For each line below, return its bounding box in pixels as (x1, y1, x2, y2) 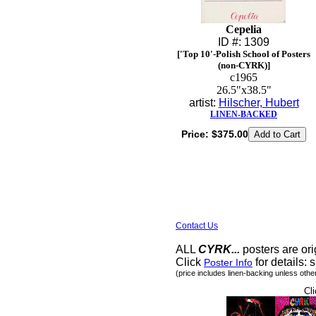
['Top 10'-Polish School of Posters (177, 49, 310, 59)
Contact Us (176, 221, 218, 231)
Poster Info (204, 257, 253, 268)
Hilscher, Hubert (218, 97, 299, 109)
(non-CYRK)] (217, 60, 270, 71)
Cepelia (226, 23, 262, 35)
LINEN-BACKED (210, 109, 277, 119)
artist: (188, 97, 219, 109)
